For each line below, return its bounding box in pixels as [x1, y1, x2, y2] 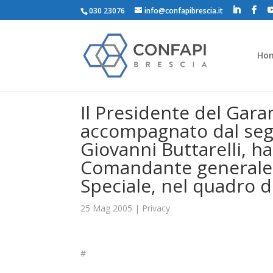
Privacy [142, 202, 170, 214]
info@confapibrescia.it [144, 5, 223, 16]
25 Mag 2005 [80, 202, 132, 214]
